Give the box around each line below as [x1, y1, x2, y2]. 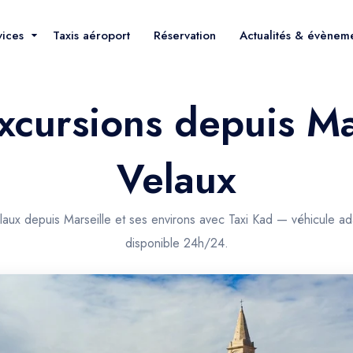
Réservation [154, 26, 216, 44]
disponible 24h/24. [124, 234, 229, 252]
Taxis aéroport [53, 26, 130, 44]
